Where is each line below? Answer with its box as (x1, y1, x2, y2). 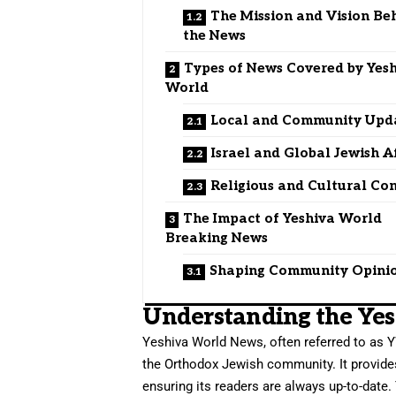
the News (183, 27, 247, 43)
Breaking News (165, 229, 269, 246)
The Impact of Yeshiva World (183, 209, 383, 226)
